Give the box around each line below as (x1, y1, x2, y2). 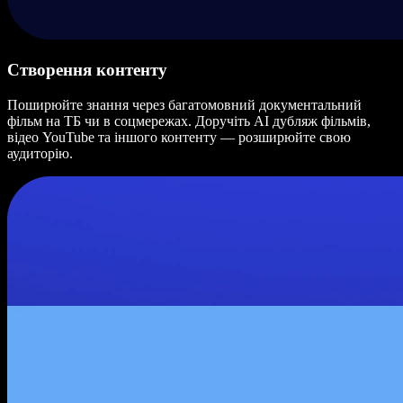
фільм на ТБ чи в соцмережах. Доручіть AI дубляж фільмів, (7, 112, 371, 129)
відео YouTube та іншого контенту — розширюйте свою (7, 129, 351, 145)
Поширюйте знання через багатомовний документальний (7, 96, 362, 112)
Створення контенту (7, 59, 167, 79)
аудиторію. (7, 145, 73, 161)
